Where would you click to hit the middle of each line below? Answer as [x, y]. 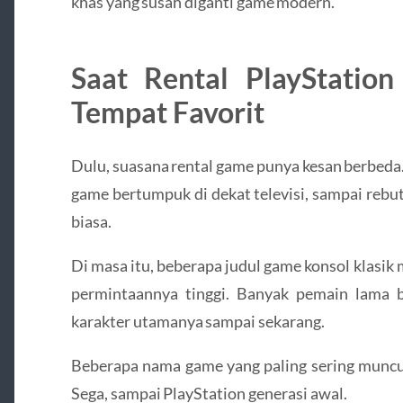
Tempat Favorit [167, 112]
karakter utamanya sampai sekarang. [197, 322]
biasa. [91, 221]
